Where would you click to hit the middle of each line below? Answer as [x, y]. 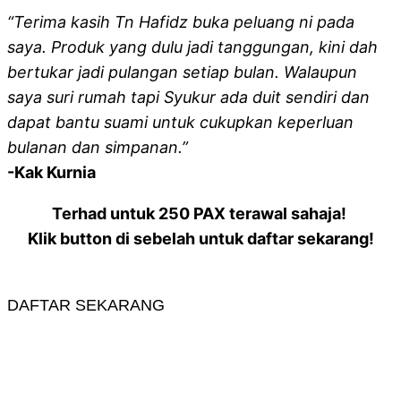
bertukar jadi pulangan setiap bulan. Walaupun [182, 72]
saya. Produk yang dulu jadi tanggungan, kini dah [192, 47]
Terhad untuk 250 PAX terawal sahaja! [200, 213]
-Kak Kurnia [51, 172]
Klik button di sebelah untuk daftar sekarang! [200, 239]
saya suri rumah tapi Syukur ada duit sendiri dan [188, 97]
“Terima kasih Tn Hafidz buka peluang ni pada [181, 22]
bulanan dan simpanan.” [98, 147]
